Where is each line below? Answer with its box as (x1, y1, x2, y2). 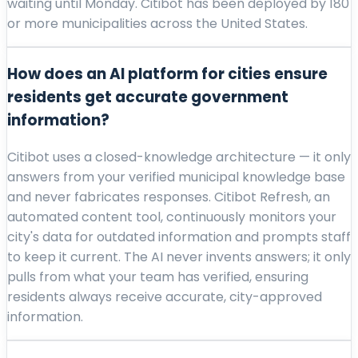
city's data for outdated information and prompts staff (7, 228, 351, 246)
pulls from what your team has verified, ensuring (7, 268, 308, 286)
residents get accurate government (7, 86, 288, 109)
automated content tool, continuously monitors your (7, 208, 336, 226)
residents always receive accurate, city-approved (7, 288, 322, 306)
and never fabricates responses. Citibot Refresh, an (7, 188, 330, 206)
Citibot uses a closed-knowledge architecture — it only (7, 148, 351, 166)
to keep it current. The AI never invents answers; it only (7, 248, 351, 266)
